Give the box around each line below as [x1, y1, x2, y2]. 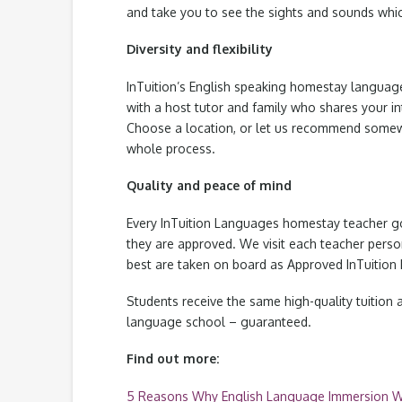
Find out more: [126, 351, 219, 367]
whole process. [126, 140, 215, 156]
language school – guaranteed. [126, 313, 311, 329]
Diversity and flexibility [126, 41, 273, 57]
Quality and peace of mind [126, 178, 292, 194]
